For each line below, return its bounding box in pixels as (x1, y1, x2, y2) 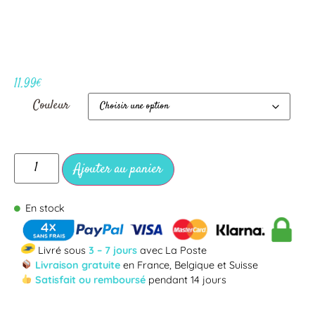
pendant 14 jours (146, 273, 227, 286)
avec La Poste (140, 243, 207, 257)
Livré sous (35, 243, 89, 257)
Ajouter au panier (73, 160, 162, 179)
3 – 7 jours (89, 243, 140, 257)
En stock (25, 202, 65, 215)
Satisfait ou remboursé (35, 273, 146, 286)
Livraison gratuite (32, 258, 121, 271)
